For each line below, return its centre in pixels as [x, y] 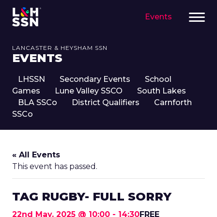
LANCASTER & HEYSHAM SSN [60, 48]
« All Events [36, 155]
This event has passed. [55, 166]
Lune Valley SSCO [89, 91]
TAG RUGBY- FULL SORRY [92, 196]
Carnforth [173, 102]
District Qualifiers [106, 102]
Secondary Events [95, 79]
